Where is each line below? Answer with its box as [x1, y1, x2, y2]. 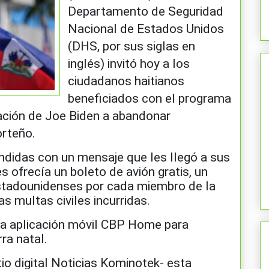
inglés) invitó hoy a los [67, 56, 190, 71]
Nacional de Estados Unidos [67, 21, 224, 36]
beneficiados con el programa [67, 91, 231, 106]
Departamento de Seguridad [67, 4, 223, 19]
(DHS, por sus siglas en [67, 38, 195, 53]
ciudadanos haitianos [67, 73, 184, 88]
